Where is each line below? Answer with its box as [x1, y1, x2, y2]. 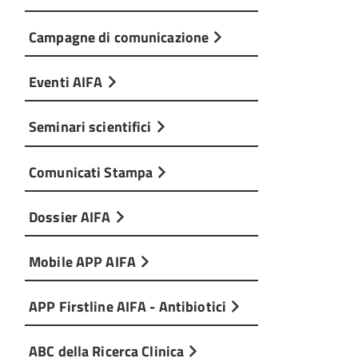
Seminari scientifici [29, 115, 155, 138]
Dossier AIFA [29, 205, 114, 228]
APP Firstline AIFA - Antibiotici [29, 295, 230, 318]
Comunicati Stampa [29, 160, 157, 183]
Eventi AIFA [29, 70, 106, 93]
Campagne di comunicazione [29, 26, 213, 49]
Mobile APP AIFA [29, 249, 140, 272]
